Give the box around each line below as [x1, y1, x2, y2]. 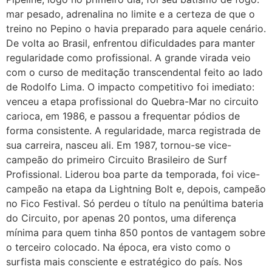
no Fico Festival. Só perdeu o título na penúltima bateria [6, 197, 263, 209]
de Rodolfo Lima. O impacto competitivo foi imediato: [6, 81, 254, 93]
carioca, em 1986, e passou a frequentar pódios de [6, 110, 240, 122]
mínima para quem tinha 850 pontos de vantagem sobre [6, 226, 265, 239]
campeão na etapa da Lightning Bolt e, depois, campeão [6, 183, 266, 195]
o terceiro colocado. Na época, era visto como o [6, 241, 231, 253]
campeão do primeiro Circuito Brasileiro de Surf [6, 154, 227, 166]
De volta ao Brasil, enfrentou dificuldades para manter [6, 37, 255, 49]
